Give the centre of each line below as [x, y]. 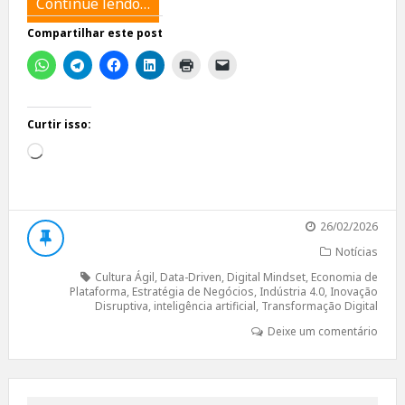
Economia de [345, 278]
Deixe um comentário [323, 332]
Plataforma [99, 292]
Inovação [354, 292]
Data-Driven [191, 278]
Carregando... [86, 153]
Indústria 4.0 [292, 292]
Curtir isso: [59, 125]
